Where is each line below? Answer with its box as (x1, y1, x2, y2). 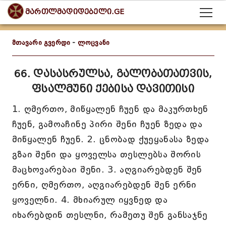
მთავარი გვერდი (12, 38, 71, 47)
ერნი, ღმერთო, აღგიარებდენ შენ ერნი (12, 179, 197, 190)
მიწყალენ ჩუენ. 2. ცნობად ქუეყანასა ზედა (12, 134, 209, 145)
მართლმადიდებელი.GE (25, 8, 125, 17)
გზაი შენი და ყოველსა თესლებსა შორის (12, 149, 201, 160)
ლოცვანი (77, 38, 110, 47)
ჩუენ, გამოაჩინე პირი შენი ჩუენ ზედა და (12, 119, 203, 130)
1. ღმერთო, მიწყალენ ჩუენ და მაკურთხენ (12, 103, 208, 115)
